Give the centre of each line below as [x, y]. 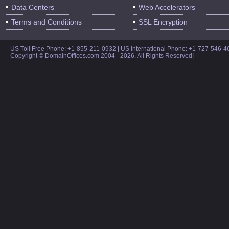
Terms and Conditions [47, 22]
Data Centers [33, 7]
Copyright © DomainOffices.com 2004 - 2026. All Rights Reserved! [102, 56]
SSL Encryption [163, 22]
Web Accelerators [167, 7]
